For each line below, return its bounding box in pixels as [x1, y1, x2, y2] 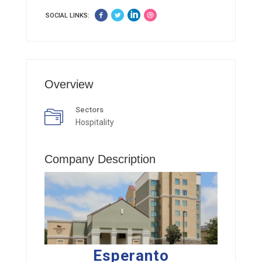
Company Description [44, 152, 156, 166]
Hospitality [75, 117, 114, 127]
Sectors [75, 105, 104, 114]
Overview [44, 77, 93, 91]
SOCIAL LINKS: [46, 11, 89, 19]
